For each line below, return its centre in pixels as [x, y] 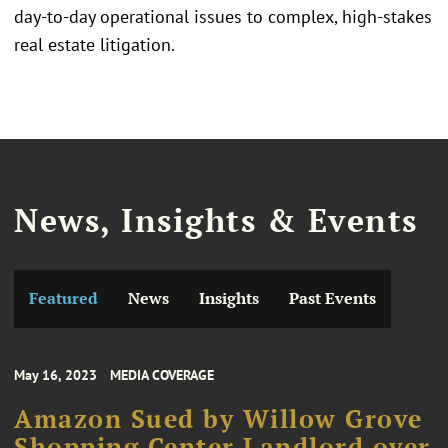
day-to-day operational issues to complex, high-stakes [223, 16]
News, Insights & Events [216, 220]
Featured [63, 298]
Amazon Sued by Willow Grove [218, 419]
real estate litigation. [94, 44]
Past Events [332, 298]
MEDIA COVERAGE [162, 375]
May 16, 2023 [55, 375]
